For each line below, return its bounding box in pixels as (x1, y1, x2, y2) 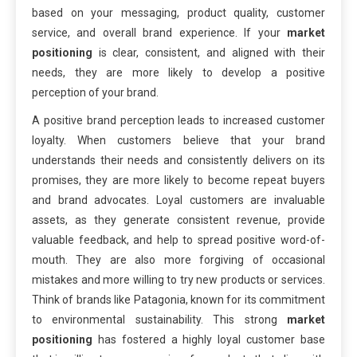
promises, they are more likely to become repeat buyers (32, 173, 325, 186)
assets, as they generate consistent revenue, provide (32, 213, 325, 226)
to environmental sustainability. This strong (32, 312, 287, 326)
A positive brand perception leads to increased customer (32, 113, 325, 127)
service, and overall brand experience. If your (32, 25, 287, 39)
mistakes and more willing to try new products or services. (32, 273, 325, 286)
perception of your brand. (32, 85, 159, 99)
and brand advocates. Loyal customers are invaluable (32, 193, 325, 206)
